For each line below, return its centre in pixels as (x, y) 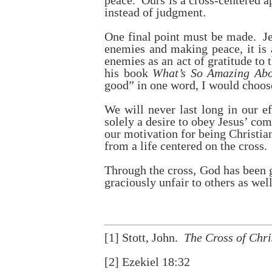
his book (128, 73)
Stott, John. (151, 237)
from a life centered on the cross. (186, 146)
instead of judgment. (155, 12)
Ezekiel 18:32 (155, 262)
